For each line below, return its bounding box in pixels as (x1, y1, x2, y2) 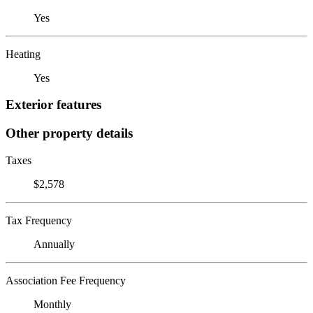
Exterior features (6, 97, 101, 112)
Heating (6, 48, 41, 60)
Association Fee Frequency (6, 274, 126, 286)
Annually (34, 238, 75, 250)
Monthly (34, 298, 71, 310)
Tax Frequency (6, 214, 72, 226)
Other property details (6, 125, 133, 140)
